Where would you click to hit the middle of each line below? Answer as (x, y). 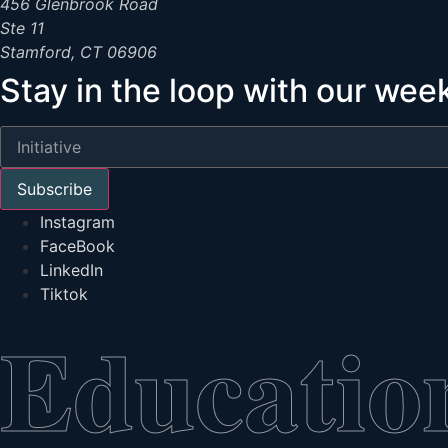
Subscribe (54, 188)
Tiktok (64, 293)
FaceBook (77, 245)
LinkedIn (71, 269)
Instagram (77, 221)
